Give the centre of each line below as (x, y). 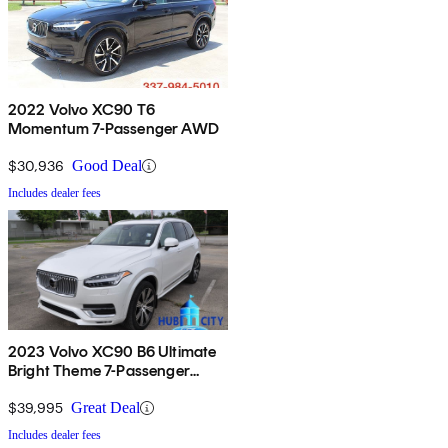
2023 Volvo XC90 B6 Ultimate (112, 352)
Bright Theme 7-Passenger (99, 371)
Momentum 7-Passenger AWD (113, 129)
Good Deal (107, 166)
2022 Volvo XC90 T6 (81, 110)
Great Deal (105, 408)
